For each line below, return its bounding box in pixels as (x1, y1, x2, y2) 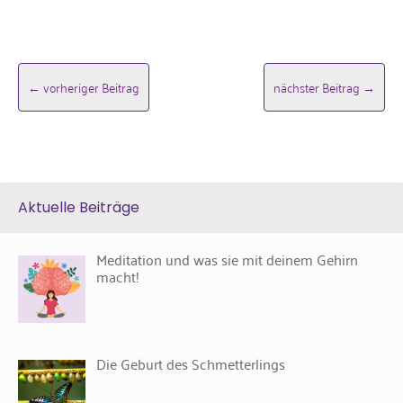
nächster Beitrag (273, 76, 360, 98)
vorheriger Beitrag (43, 76, 139, 98)
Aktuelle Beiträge (18, 197, 139, 218)
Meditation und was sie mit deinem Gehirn (96, 246, 358, 272)
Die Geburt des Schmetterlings (96, 350, 285, 376)
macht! (96, 264, 139, 289)
